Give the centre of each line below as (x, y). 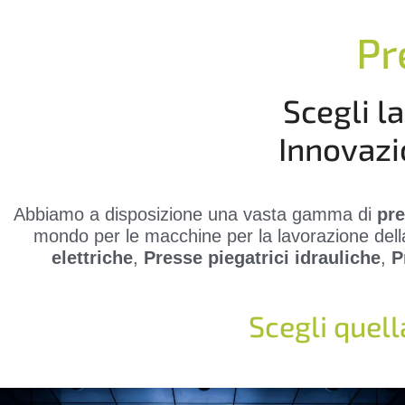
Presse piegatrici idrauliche (262, 258)
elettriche (92, 258)
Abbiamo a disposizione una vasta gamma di (195, 215)
